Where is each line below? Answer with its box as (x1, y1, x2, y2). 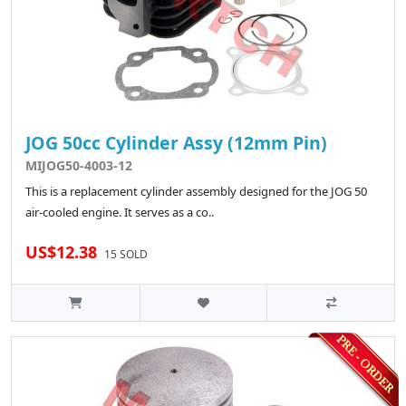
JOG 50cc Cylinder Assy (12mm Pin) (25, 130, 327, 156)
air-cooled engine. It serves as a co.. (25, 204, 214, 221)
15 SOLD (104, 246, 148, 263)
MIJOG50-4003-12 (25, 157, 132, 175)
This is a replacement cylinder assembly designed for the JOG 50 (25, 183, 367, 200)
